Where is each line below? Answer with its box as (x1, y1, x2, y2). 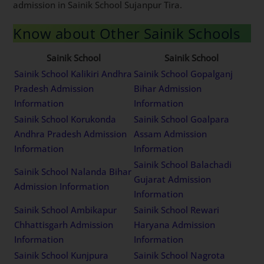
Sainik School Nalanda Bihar (14, 165, 132, 177)
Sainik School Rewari (134, 203, 220, 216)
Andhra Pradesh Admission (14, 127, 127, 140)
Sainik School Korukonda (14, 113, 117, 125)
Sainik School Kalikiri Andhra (14, 67, 133, 80)
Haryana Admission (134, 218, 216, 230)
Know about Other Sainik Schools (13, 23, 240, 43)
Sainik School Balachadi (134, 158, 232, 170)
